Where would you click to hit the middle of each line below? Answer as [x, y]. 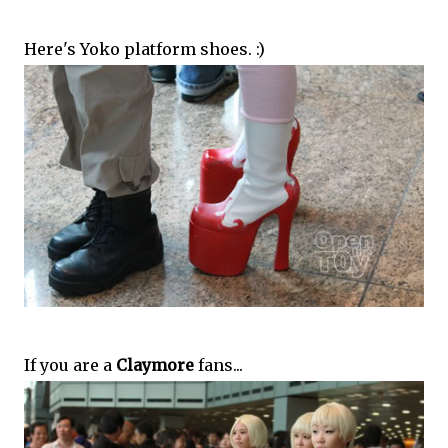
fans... [218, 365]
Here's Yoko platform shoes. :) [144, 48]
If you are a [70, 365]
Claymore [155, 365]
